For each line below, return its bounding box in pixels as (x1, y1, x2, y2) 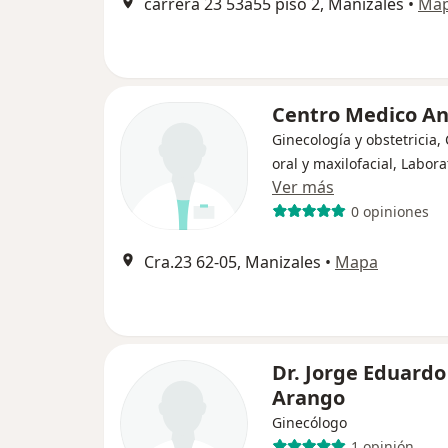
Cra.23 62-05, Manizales (144, 251, 321, 273)
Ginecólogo (272, 413, 347, 432)
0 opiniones (350, 201, 429, 221)
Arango (272, 384, 345, 411)
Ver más (272, 176, 334, 198)
